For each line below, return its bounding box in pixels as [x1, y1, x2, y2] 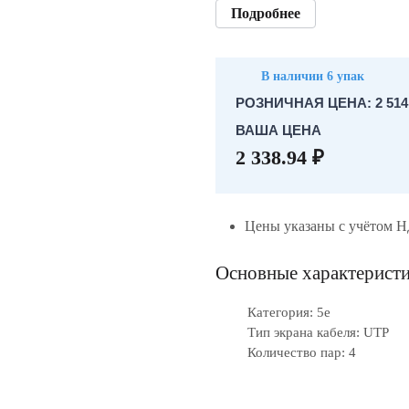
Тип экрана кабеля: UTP [247, 325, 389, 340]
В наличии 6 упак [261, 69, 364, 83]
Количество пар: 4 [247, 345, 356, 360]
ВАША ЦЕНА [236, 122, 321, 138]
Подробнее [231, 5, 300, 21]
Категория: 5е [247, 305, 330, 320]
